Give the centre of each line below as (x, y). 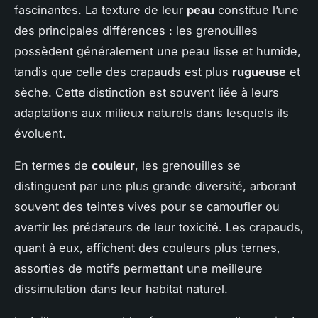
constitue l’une (257, 10)
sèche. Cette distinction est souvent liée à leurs (147, 92)
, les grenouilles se (188, 165)
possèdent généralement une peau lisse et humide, (158, 51)
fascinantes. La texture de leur (100, 10)
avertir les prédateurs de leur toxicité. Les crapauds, (159, 227)
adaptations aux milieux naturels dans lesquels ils (152, 113)
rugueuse (259, 71)
